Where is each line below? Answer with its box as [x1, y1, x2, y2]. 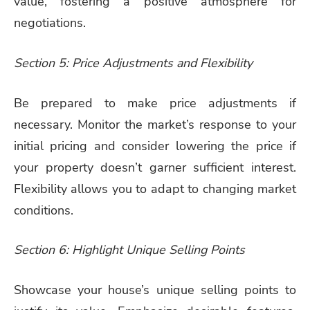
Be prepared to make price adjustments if [14, 94, 296, 111]
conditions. [14, 201, 73, 219]
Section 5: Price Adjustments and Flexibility [14, 54, 253, 71]
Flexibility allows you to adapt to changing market [14, 180, 296, 197]
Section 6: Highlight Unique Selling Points [14, 241, 245, 259]
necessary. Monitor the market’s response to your [14, 116, 296, 133]
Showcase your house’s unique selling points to [14, 282, 296, 299]
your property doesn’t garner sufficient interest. [14, 158, 296, 176]
